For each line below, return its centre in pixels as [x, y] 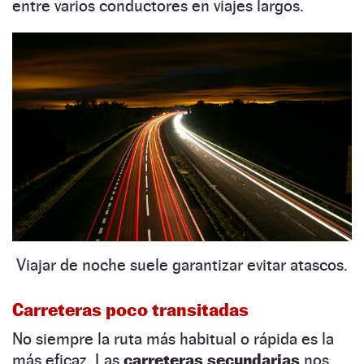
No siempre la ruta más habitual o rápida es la [173, 339]
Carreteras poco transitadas [130, 310]
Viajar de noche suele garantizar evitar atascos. [182, 265]
